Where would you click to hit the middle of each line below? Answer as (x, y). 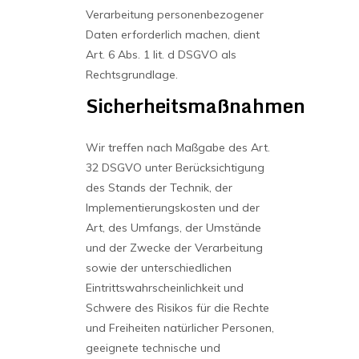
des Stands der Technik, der (159, 188)
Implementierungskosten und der (172, 208)
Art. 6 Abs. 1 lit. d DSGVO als (161, 54)
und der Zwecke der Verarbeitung (174, 248)
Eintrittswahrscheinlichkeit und (164, 288)
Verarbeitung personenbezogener (174, 14)
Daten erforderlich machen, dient (172, 34)
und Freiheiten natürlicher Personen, (179, 328)
